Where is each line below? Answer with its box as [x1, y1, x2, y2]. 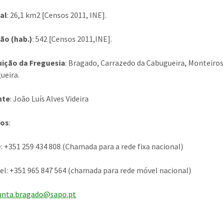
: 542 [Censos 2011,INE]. [32, 34, 112, 44]
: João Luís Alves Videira [10, 94, 89, 104]
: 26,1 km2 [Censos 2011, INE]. [7, 10, 107, 20]
